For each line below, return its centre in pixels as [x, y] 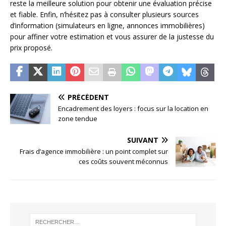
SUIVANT [143, 140]
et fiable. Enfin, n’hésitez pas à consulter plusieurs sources [104, 15]
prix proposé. [31, 48]
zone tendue [78, 119]
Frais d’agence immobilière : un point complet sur [94, 152]
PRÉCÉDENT [88, 97]
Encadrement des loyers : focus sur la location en [133, 109]
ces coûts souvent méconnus [123, 162]
